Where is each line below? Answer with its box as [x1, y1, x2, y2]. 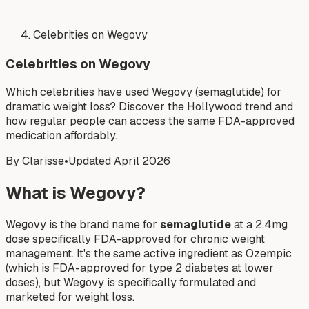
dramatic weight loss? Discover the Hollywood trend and [6, 99, 293, 114]
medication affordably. [6, 128, 117, 143]
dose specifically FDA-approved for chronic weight [6, 232, 265, 247]
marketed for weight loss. [6, 290, 134, 305]
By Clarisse [6, 154, 64, 169]
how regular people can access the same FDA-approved [6, 114, 295, 129]
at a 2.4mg [231, 217, 288, 232]
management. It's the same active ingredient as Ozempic [6, 246, 292, 261]
